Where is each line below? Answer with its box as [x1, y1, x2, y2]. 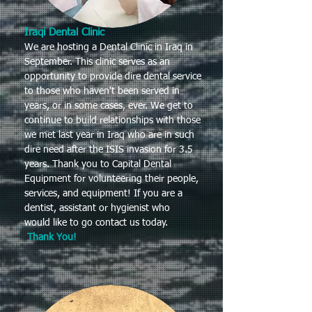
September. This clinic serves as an [24, 57, 170, 67]
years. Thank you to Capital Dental [24, 159, 171, 169]
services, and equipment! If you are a [24, 189, 182, 198]
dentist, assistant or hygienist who [24, 203, 170, 213]
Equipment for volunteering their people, [24, 174, 198, 184]
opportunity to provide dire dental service [24, 72, 201, 81]
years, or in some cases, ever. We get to [24, 101, 193, 111]
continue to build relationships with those [24, 116, 201, 125]
